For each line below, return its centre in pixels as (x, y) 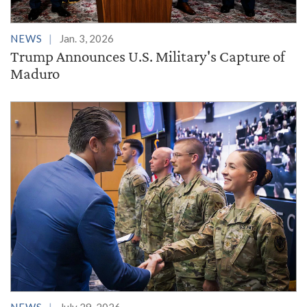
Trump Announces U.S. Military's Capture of (148, 57)
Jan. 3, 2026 (87, 39)
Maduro (35, 74)
